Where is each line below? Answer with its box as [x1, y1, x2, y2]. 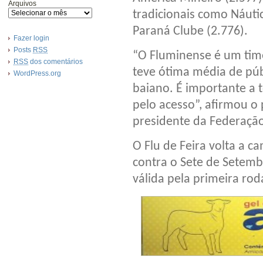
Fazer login [14, 34, 49, 42]
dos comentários [28, 58, 83, 66]
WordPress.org [14, 69, 61, 77]
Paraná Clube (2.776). [133, 25, 248, 39]
